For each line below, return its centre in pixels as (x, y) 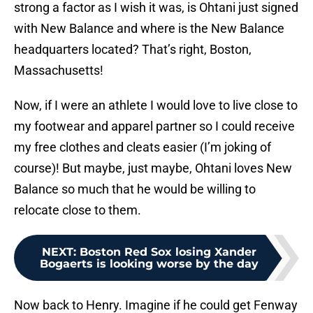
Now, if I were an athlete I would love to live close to (156, 105)
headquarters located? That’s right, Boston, (133, 50)
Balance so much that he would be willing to (135, 189)
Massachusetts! (59, 71)
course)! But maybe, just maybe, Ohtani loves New (153, 168)
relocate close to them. (78, 210)
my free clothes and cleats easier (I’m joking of (143, 147)
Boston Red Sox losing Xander (168, 252)
